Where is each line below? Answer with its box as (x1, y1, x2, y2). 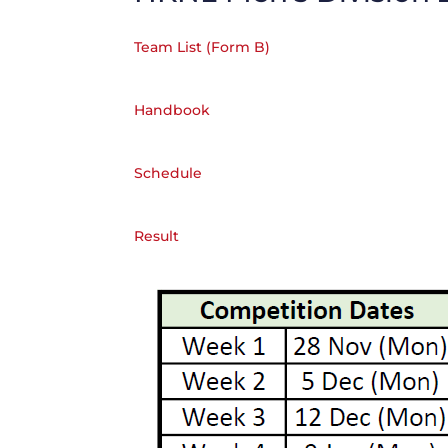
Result (134, 226, 180, 245)
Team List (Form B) (134, 37, 271, 56)
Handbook (134, 100, 211, 119)
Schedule (134, 163, 203, 182)
